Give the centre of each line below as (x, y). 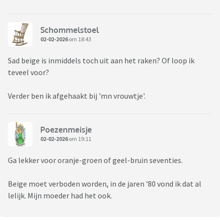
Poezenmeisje (66, 129)
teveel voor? (29, 72)
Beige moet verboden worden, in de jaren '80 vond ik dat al (105, 184)
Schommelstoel (69, 30)
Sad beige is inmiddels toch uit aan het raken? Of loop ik (101, 61)
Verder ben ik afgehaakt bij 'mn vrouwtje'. (77, 96)
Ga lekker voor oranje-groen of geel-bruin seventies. (95, 160)
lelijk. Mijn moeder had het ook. (60, 196)
